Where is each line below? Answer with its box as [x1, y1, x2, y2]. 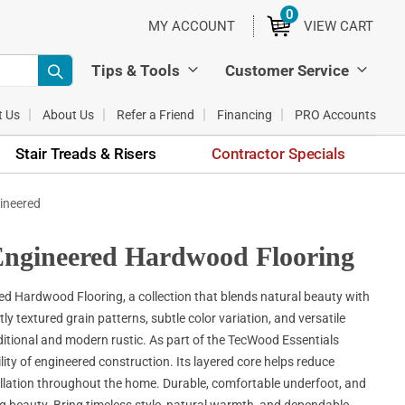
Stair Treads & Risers [15, 144, 156, 163]
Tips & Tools [91, 61, 180, 80]
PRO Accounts [295, 107, 376, 122]
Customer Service [225, 61, 349, 80]
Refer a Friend [117, 107, 194, 122]
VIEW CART [304, 18, 373, 35]
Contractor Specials [212, 144, 345, 163]
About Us [42, 107, 94, 122]
